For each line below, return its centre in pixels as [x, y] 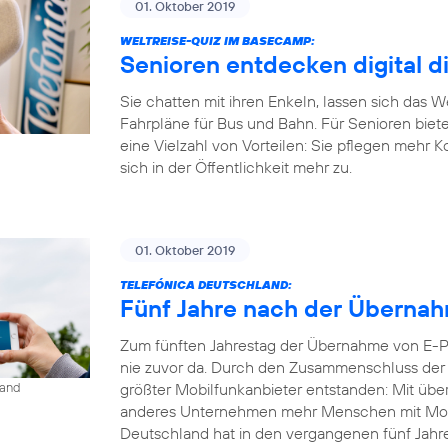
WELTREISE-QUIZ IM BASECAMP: [217, 40]
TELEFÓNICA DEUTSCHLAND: [206, 284]
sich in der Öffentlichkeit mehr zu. [236, 166]
